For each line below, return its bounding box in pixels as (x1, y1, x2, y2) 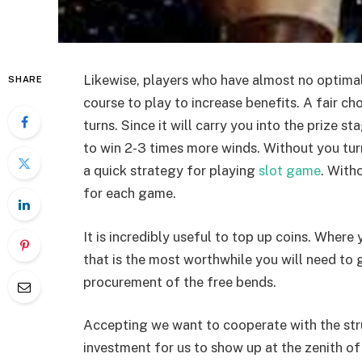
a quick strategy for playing (83, 162, 259, 179)
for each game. (83, 185, 176, 201)
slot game (259, 162, 321, 179)
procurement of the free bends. (83, 273, 276, 290)
